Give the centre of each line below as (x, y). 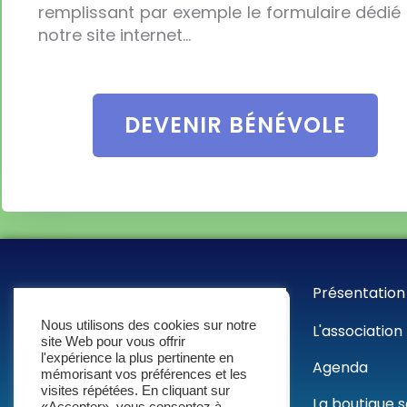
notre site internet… (114, 35)
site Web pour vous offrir (113, 342)
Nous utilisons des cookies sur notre (149, 325)
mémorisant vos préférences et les (144, 374)
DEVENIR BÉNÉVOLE (235, 124)
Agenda (341, 367)
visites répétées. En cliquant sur (135, 391)
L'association (358, 331)
